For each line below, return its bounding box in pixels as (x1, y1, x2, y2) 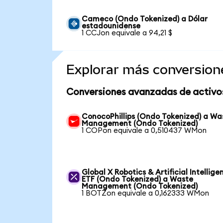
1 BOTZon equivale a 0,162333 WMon (82, 189, 210, 197)
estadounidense (82, 22, 141, 30)
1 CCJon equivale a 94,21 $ (82, 29, 173, 37)
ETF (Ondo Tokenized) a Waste (82, 175, 194, 183)
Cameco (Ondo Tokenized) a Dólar (82, 15, 208, 23)
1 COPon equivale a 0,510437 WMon (82, 126, 207, 134)
